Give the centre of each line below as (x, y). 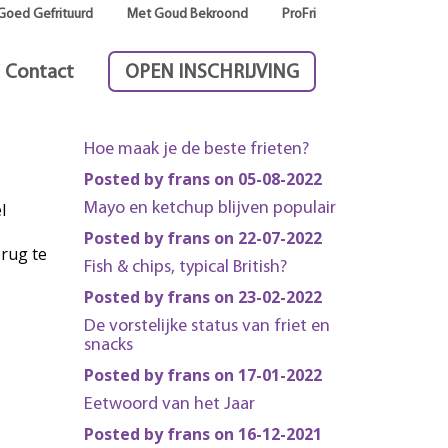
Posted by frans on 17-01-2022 (202, 375)
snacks (108, 345)
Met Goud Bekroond (187, 14)
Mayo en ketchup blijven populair (209, 208)
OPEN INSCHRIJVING (212, 73)
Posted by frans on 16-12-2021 (202, 434)
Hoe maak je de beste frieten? (196, 149)
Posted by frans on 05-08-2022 (202, 179)
